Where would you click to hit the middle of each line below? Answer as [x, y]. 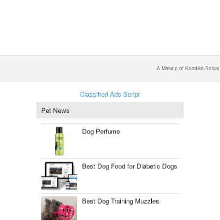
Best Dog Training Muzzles [120, 198]
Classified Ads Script [110, 94]
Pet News [55, 110]
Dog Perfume [101, 128]
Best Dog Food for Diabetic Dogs [129, 163]
